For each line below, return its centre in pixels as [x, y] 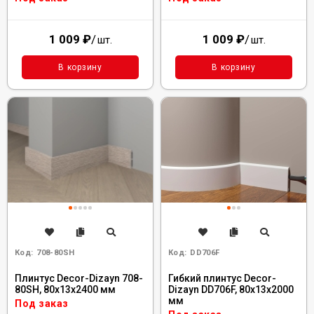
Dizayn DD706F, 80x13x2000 [231, 289]
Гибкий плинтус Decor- [222, 278]
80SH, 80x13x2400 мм [65, 289]
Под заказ [42, 303]
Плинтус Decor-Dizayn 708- [79, 278]
